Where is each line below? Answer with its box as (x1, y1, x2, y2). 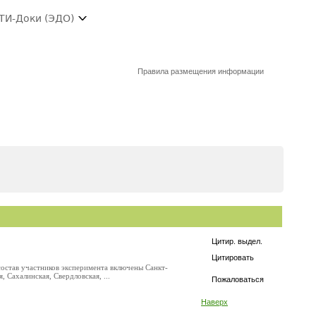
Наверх (201, 298, 228, 306)
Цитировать (212, 253, 254, 262)
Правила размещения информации (138, 67, 265, 75)
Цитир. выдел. (212, 237, 262, 245)
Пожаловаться (212, 275, 264, 284)
